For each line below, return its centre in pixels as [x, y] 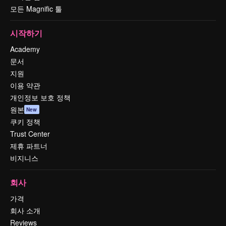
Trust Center [30, 134]
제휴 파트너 [29, 146]
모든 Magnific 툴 [36, 9]
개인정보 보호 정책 [40, 98]
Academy [25, 49]
